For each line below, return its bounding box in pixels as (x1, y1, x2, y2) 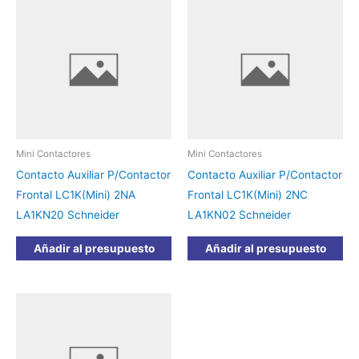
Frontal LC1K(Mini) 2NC (188, 188, 308, 202)
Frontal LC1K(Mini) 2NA (16, 188, 135, 202)
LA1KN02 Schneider (188, 208, 291, 222)
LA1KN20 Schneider (16, 208, 119, 222)
